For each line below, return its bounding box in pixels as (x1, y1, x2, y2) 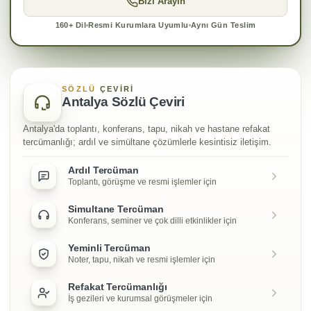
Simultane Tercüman (68, 203, 164, 215)
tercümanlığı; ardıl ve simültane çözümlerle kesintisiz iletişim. (23, 137, 271, 148)
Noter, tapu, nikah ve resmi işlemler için (68, 254, 215, 264)
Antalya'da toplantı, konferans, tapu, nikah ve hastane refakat (23, 124, 270, 135)
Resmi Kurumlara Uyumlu (88, 21, 189, 30)
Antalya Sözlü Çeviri (62, 94, 185, 110)
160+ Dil (55, 21, 87, 30)
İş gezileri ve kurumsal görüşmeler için (68, 293, 212, 303)
